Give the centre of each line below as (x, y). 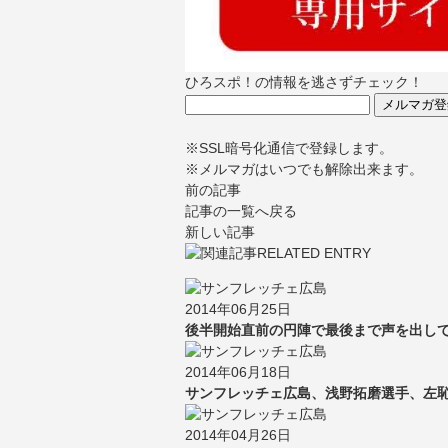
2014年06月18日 (237, 371)
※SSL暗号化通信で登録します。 (288, 147)
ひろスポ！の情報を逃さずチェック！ (303, 81)
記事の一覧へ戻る (240, 210)
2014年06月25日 (237, 308)
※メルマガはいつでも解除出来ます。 (303, 168)
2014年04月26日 (237, 434)
